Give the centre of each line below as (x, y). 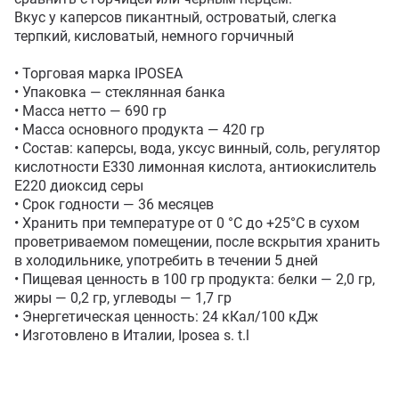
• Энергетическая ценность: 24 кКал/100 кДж (166, 317)
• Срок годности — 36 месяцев (114, 204)
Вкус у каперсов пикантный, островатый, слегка (175, 17)
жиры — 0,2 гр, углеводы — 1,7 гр (123, 298)
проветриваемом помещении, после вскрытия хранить (197, 242)
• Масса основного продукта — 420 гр (139, 130)
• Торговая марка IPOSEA (98, 73)
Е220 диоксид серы (79, 186)
